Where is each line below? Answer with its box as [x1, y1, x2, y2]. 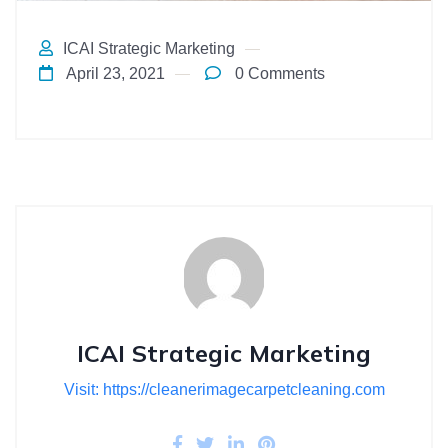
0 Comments [231, 64, 325, 82]
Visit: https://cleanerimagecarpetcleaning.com [63, 380, 385, 398]
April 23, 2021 [63, 64, 165, 82]
